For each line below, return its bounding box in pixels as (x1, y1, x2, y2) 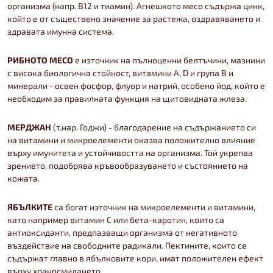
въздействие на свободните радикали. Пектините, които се (7, 239, 247, 250)
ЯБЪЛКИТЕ (7, 201, 52, 212)
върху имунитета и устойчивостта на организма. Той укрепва (7, 147, 253, 158)
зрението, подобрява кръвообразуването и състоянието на (7, 160, 248, 171)
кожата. (7, 172, 40, 183)
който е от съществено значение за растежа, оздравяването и (7, 13, 260, 24)
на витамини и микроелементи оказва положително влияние (7, 134, 255, 145)
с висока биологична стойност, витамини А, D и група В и (7, 67, 233, 78)
